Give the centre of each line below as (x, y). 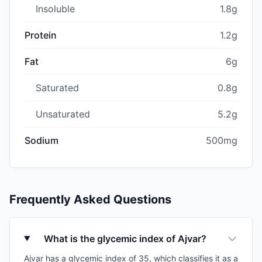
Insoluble (55, 8)
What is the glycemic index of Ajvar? (125, 238)
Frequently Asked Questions (90, 199)
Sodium (42, 140)
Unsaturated (63, 114)
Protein (41, 35)
